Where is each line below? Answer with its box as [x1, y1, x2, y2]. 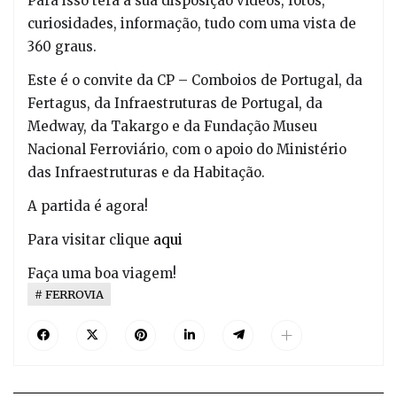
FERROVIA [45, 286, 104, 301]
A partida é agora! [27, 197, 148, 214]
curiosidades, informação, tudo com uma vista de [27, 14, 356, 32]
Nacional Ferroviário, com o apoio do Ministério [27, 140, 346, 158]
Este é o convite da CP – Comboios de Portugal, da [27, 71, 362, 89]
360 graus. [27, 37, 97, 55]
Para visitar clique [27, 230, 153, 248]
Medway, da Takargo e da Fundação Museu [27, 117, 317, 135]
